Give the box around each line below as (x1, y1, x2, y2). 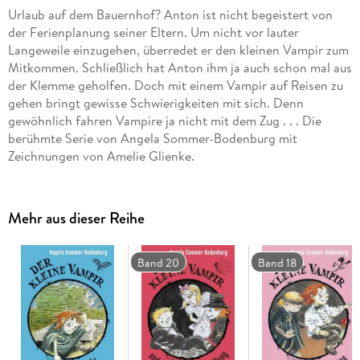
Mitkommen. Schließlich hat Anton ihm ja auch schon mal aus (7, 59, 352, 77)
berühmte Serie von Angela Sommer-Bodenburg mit (7, 129, 297, 148)
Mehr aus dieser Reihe (7, 207, 145, 231)
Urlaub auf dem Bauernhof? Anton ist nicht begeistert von (7, 6, 333, 24)
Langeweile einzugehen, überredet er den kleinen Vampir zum (7, 41, 349, 59)
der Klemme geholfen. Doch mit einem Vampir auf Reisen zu (7, 76, 343, 95)
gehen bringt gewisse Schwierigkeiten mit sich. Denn (7, 94, 304, 112)
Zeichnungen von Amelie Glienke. (7, 147, 194, 166)
